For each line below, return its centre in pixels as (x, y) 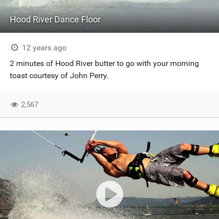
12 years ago (43, 48)
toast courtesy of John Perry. (59, 76)
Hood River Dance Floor (55, 19)
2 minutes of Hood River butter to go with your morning (104, 63)
